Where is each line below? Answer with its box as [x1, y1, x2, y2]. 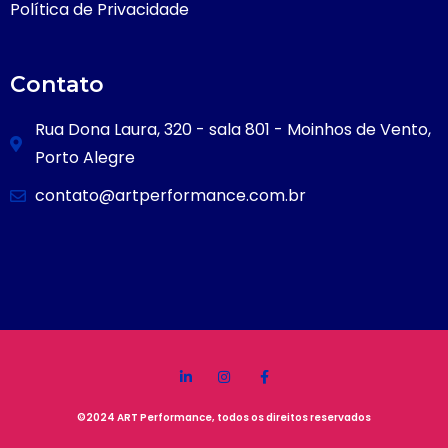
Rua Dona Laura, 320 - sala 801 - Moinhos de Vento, [35, 118, 431, 142]
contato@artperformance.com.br [35, 184, 306, 208]
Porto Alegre [35, 146, 135, 170]
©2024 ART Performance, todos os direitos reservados [77, 410, 371, 426]
